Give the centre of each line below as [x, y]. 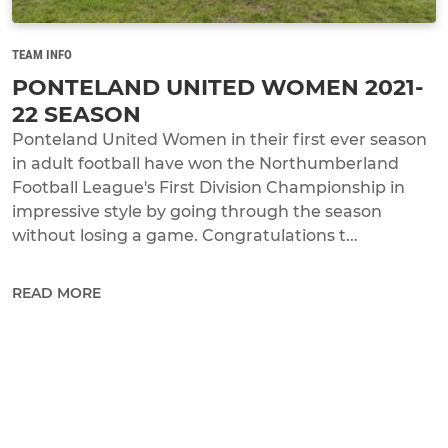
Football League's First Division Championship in [208, 187]
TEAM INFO [42, 54]
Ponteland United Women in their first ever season [219, 139]
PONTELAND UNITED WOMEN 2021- [217, 87]
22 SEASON [76, 114]
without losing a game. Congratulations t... [185, 235]
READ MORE [56, 292]
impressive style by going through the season [197, 211]
